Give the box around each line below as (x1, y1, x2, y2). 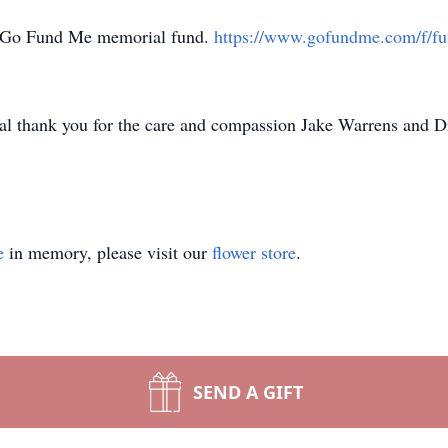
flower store (212, 240, 296, 264)
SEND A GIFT (193, 380, 303, 404)
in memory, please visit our (4, 240, 212, 264)
